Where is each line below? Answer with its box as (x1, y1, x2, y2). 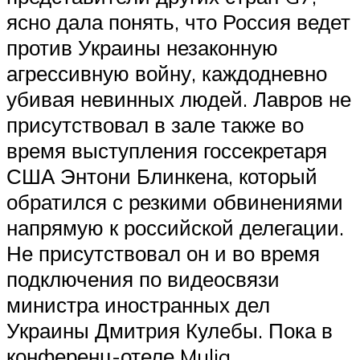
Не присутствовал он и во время (6, 240, 320, 267)
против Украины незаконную (6, 35, 278, 61)
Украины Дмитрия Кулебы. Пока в (6, 317, 333, 344)
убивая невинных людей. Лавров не (6, 86, 351, 112)
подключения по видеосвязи (6, 266, 280, 292)
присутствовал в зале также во (6, 112, 304, 138)
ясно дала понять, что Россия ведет (6, 9, 350, 35)
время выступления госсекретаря (6, 137, 327, 164)
